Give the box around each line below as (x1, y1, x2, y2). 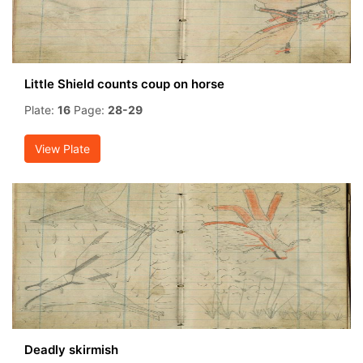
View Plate (35, 142, 90, 156)
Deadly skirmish (24, 342, 118, 357)
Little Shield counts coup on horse (24, 76, 224, 92)
